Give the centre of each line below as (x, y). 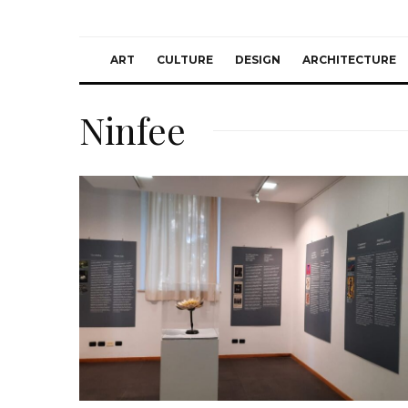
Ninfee (133, 130)
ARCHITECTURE (349, 60)
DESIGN (258, 60)
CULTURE (185, 60)
